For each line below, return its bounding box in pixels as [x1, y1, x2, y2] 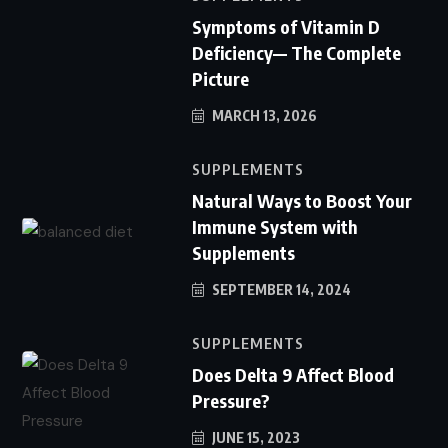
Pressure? [192, 388, 270, 412]
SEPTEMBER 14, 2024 [209, 280, 351, 298]
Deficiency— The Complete [192, 40, 401, 64]
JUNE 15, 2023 [209, 428, 300, 446]
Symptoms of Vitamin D [192, 14, 380, 38]
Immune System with [192, 214, 358, 238]
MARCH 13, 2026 [209, 106, 317, 124]
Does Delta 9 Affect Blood [192, 362, 394, 386]
